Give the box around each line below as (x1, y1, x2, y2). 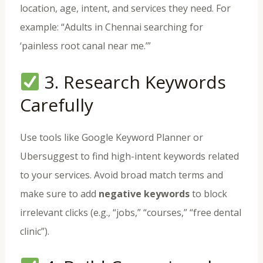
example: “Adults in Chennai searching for (19, 20, 203, 33)
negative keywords (98, 187, 190, 200)
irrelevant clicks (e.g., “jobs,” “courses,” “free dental (19, 205, 241, 219)
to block (189, 187, 227, 200)
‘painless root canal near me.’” (19, 39, 151, 52)
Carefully (19, 92, 93, 117)
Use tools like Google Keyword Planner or (19, 130, 203, 144)
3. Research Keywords (39, 69, 226, 94)
